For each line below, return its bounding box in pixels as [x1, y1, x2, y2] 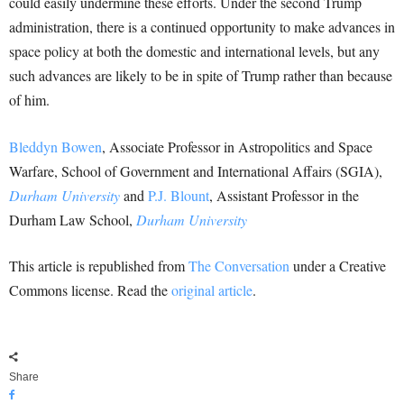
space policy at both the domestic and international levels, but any [9, 41, 380, 61]
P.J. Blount [148, 186, 209, 206]
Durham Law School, [9, 210, 136, 230]
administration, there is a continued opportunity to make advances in [9, 17, 395, 37]
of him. [9, 90, 50, 110]
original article [171, 280, 252, 300]
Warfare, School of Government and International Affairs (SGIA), [9, 161, 382, 181]
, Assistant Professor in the [209, 186, 359, 206]
